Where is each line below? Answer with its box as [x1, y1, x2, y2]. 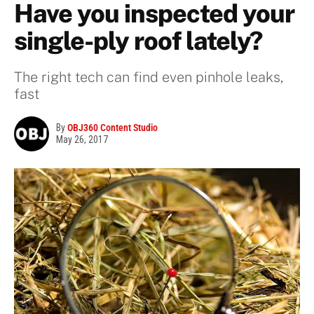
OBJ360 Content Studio [67, 122, 158, 134]
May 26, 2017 [56, 134, 108, 146]
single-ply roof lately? [14, 26, 262, 56]
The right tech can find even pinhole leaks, [14, 69, 283, 86]
